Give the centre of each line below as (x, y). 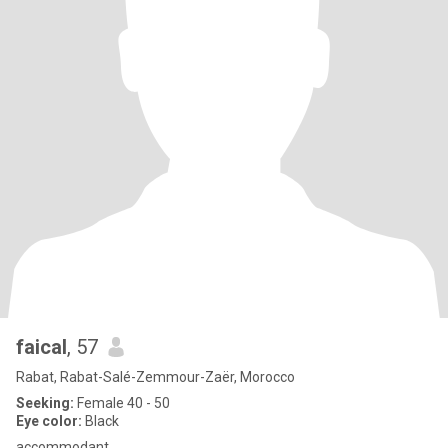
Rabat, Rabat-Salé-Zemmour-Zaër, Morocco (155, 377)
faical (41, 347)
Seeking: (45, 403)
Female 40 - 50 (122, 403)
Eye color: (49, 421)
